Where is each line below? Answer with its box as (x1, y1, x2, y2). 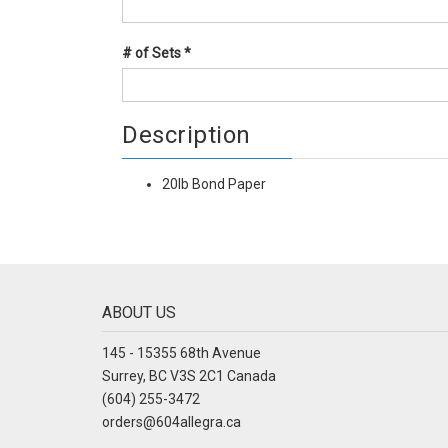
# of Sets (122, 44, 184, 61)
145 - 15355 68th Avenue (102, 344, 261, 361)
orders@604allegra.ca (102, 413, 241, 430)
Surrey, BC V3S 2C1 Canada (102, 367, 276, 384)
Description (122, 120, 251, 149)
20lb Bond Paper (162, 175, 266, 192)
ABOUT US (102, 302, 176, 322)
